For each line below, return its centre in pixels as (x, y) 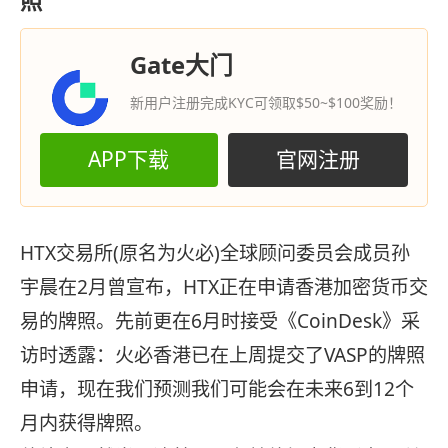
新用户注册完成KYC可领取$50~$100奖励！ (265, 102)
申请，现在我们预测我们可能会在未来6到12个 (217, 389)
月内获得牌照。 (86, 423)
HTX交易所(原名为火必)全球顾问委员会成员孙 (215, 253)
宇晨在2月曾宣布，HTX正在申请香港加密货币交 (224, 287)
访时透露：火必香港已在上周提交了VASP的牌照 (222, 355)
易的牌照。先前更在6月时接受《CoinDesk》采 (220, 321)
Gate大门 (181, 64)
